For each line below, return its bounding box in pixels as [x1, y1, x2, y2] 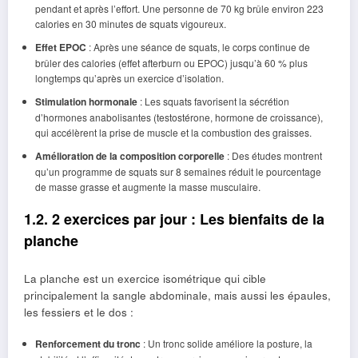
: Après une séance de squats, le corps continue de [86, 40, 310, 54]
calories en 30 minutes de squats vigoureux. [34, 17, 226, 31]
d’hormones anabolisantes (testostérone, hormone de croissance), [34, 110, 323, 125]
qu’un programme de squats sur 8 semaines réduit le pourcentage [34, 165, 321, 179]
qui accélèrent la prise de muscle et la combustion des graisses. [34, 125, 312, 140]
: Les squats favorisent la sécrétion [137, 94, 289, 109]
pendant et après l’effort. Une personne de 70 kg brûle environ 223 [34, 2, 324, 16]
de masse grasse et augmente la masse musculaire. [34, 180, 261, 194]
